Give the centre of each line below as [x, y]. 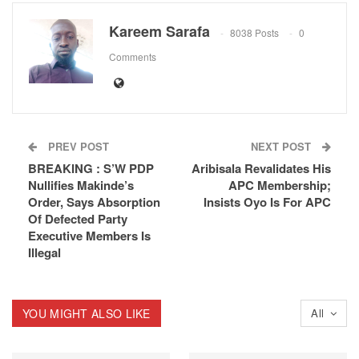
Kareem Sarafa [159, 31]
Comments [133, 57]
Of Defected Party [78, 218]
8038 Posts [254, 33]
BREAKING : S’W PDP [91, 168]
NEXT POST [282, 146]
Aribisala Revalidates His [261, 168]
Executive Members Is [89, 235]
